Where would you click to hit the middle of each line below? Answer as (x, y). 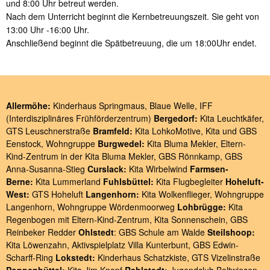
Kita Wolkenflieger (176, 194)
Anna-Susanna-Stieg (46, 168)
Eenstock (24, 143)
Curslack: (107, 168)
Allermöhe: (28, 105)
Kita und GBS (231, 130)
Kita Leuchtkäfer (231, 118)
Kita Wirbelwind (158, 168)
